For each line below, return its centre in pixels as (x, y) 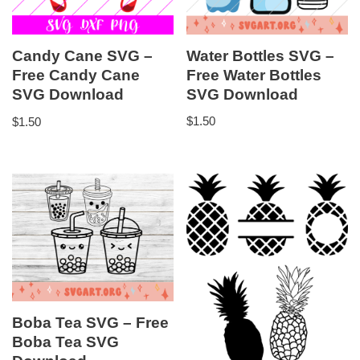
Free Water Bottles (254, 75)
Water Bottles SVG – (261, 55)
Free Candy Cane (76, 76)
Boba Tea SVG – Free (90, 323)
